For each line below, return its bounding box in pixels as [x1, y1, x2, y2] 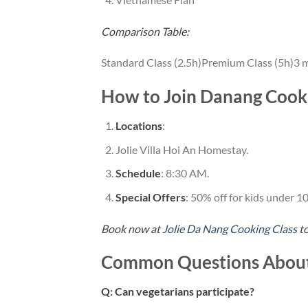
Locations [115, 118, 162, 132]
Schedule [115, 166, 161, 180]
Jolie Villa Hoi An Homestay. [115, 142, 248, 156]
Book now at [101, 221, 162, 235]
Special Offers [115, 190, 186, 203]
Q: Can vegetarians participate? [101, 285, 254, 298]
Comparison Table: [101, 24, 189, 38]
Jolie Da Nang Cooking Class [162, 221, 297, 235]
